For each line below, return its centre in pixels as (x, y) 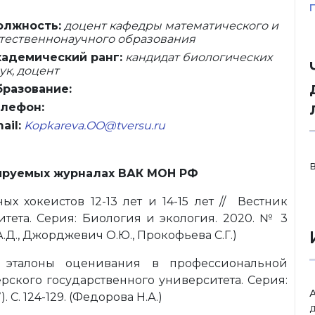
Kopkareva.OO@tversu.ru (95, 126)
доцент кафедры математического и (170, 26)
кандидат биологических (197, 57)
